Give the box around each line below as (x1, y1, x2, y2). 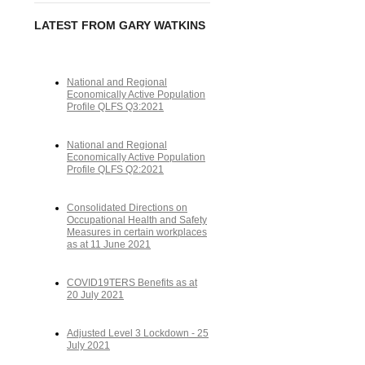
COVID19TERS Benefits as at (67, 276, 197, 288)
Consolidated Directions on (67, 201, 187, 213)
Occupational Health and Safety (67, 213, 207, 226)
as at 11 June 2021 (67, 238, 151, 250)
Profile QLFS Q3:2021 (67, 100, 164, 112)
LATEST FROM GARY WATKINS (34, 18, 205, 32)
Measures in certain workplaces (67, 226, 207, 238)
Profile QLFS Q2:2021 (67, 163, 164, 175)
